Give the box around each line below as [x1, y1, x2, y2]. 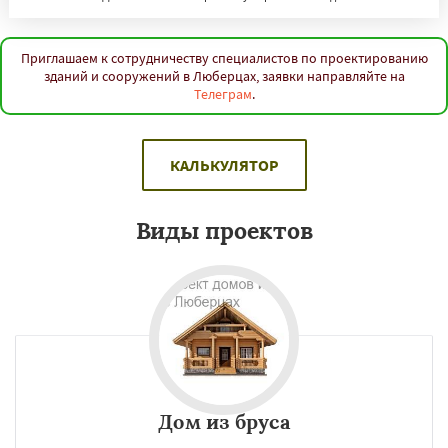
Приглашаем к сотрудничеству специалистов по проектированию [20, 49, 428, 67]
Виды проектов [135, 216, 313, 245]
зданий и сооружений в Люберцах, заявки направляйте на [43, 67, 405, 85]
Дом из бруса [158, 409, 290, 434]
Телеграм [193, 85, 252, 103]
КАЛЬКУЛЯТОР [169, 155, 279, 175]
